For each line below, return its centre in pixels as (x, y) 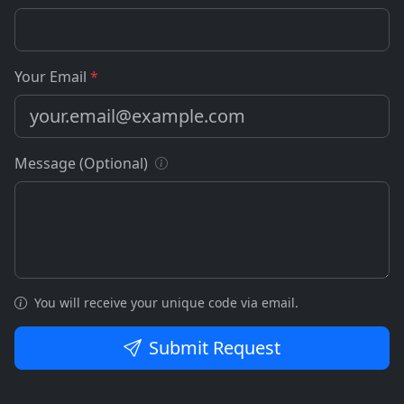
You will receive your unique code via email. (165, 303)
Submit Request (215, 348)
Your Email (52, 77)
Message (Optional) (81, 164)
